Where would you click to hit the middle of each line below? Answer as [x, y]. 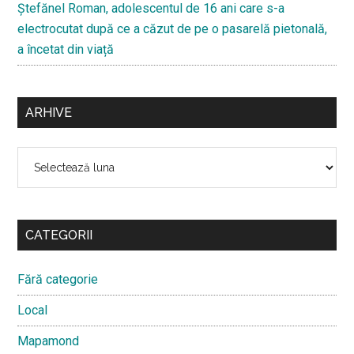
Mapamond [49, 341]
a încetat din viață [66, 49]
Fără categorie [58, 279]
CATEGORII [59, 235]
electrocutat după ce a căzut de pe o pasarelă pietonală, [173, 28]
